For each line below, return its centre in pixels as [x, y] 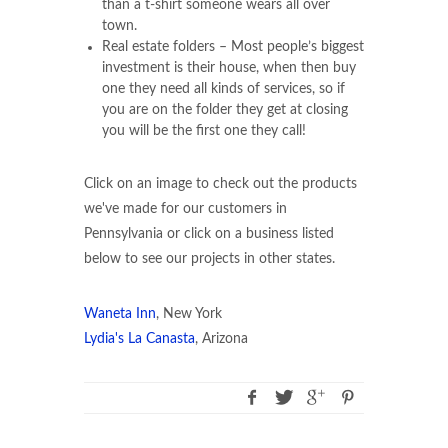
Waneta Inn [120, 314]
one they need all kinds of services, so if [223, 89]
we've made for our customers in [185, 209]
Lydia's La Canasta [139, 339]
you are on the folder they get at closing [225, 110]
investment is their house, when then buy [229, 68]
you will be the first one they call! [204, 131]
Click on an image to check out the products [220, 184]
